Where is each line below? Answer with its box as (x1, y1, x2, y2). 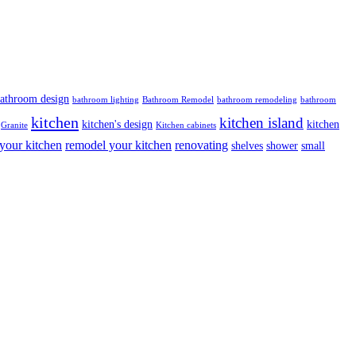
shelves (231, 139, 263, 152)
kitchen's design (82, 118, 153, 130)
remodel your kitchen (65, 137, 172, 153)
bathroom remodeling (217, 95, 297, 104)
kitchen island (219, 114, 304, 131)
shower (266, 139, 298, 152)
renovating (175, 137, 228, 153)
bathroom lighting (72, 95, 139, 104)
